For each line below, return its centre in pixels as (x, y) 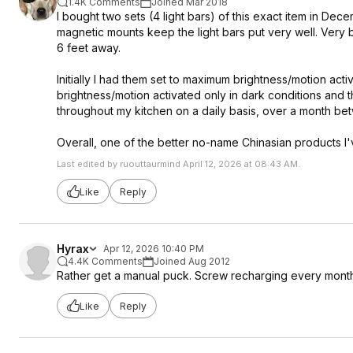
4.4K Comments (105, 261)
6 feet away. (89, 48)
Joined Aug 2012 (192, 261)
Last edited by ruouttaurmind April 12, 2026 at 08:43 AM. (178, 164)
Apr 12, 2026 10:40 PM (154, 249)
